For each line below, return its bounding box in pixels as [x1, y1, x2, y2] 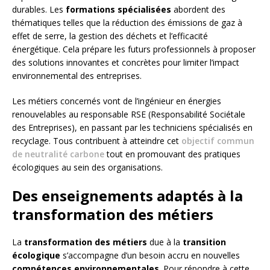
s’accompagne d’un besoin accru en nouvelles [60, 249, 240, 261]
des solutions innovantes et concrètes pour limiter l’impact [12, 56, 239, 68]
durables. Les [12, 3, 66, 15]
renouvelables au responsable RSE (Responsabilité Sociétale [12, 108, 245, 120]
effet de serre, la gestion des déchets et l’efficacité [12, 30, 208, 42]
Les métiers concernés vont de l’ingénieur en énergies [12, 95, 221, 107]
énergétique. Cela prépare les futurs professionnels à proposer [12, 43, 256, 55]
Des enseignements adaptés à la [12, 185, 243, 206]
